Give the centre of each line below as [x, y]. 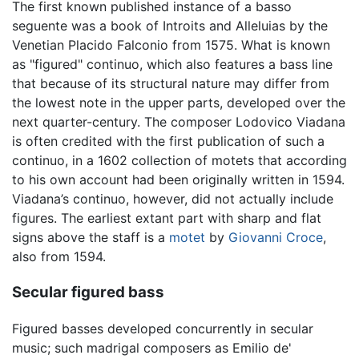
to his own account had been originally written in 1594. [178, 180]
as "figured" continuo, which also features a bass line [172, 65]
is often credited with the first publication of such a [168, 141]
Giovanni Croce [276, 238]
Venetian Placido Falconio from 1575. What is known [171, 45]
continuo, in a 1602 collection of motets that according [179, 161]
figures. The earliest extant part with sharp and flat [167, 218]
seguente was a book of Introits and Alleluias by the [170, 26]
